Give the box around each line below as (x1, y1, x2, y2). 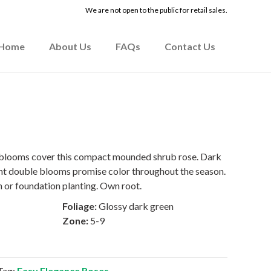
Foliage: (62, 200, 99, 212)
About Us (49, 41, 91, 52)
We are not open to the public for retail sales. (85, 5, 227, 15)
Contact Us (165, 41, 215, 52)
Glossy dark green (99, 200, 174, 212)
